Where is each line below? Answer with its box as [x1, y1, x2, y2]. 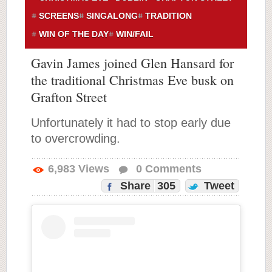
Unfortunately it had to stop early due [31, 116, 231, 129]
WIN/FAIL [116, 29, 154, 39]
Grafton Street [31, 88, 107, 106]
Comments [142, 163, 202, 175]
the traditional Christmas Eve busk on [31, 71, 234, 89]
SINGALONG [86, 11, 138, 21]
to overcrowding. [31, 132, 120, 145]
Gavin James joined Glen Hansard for [31, 54, 234, 72]
